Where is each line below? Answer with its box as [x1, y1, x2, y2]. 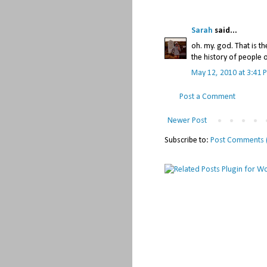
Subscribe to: [164, 135, 210, 145]
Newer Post [167, 116, 207, 125]
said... [215, 26, 237, 35]
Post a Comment [179, 92, 235, 101]
